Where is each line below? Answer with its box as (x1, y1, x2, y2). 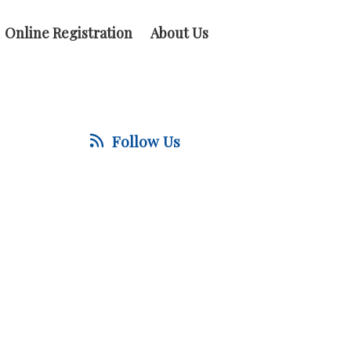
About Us (150, 23, 208, 42)
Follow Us (112, 131, 181, 151)
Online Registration (5, 23, 132, 42)
